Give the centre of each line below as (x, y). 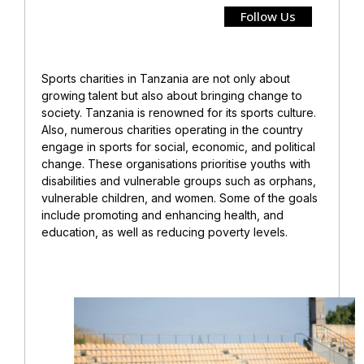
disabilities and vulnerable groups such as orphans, (179, 180)
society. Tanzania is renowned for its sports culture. (179, 112)
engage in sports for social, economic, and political (178, 146)
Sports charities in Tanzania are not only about (166, 78)
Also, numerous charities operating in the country (172, 129)
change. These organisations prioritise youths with (176, 163)
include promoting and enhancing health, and (162, 214)
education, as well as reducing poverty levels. (179, 232)
